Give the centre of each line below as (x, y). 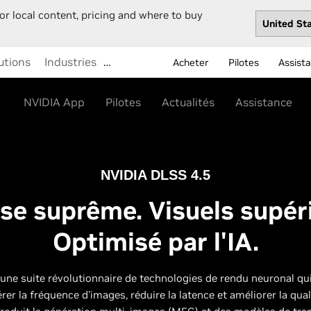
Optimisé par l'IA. (155, 242)
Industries (70, 62)
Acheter (191, 62)
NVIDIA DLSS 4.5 (155, 175)
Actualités (188, 102)
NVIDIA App (54, 102)
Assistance (264, 102)
